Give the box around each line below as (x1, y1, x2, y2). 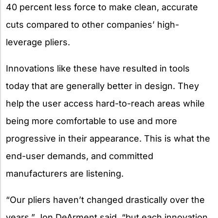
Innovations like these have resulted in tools (6, 63, 190, 73)
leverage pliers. (6, 36, 70, 47)
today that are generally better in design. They (6, 80, 199, 91)
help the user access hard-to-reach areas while (6, 98, 205, 109)
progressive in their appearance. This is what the (6, 133, 210, 144)
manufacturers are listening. (6, 168, 124, 179)
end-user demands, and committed (6, 150, 153, 161)
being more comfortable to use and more (6, 115, 177, 126)
